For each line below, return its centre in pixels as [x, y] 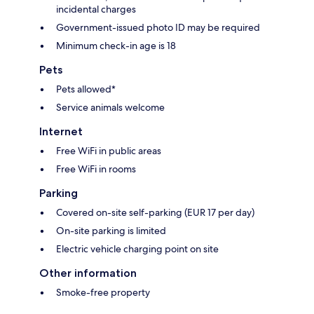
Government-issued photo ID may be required [158, 28]
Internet [61, 132]
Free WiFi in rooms [96, 169]
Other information [88, 273]
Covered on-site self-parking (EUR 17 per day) [155, 213]
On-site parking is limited [111, 231]
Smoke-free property [103, 293]
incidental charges [96, 9]
